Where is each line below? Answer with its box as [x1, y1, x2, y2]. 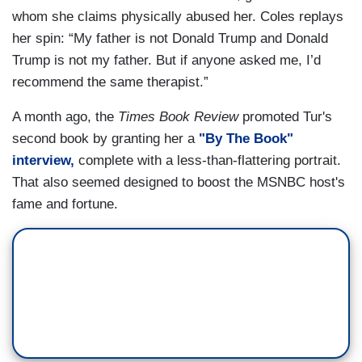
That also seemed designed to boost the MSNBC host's [12, 175, 345, 191]
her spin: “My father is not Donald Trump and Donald [12, 31, 328, 47]
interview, [12, 153, 74, 169]
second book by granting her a [12, 131, 199, 147]
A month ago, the [12, 109, 118, 125]
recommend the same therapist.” [12, 74, 208, 90]
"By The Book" [199, 131, 293, 147]
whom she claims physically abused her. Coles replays [12, 9, 343, 25]
